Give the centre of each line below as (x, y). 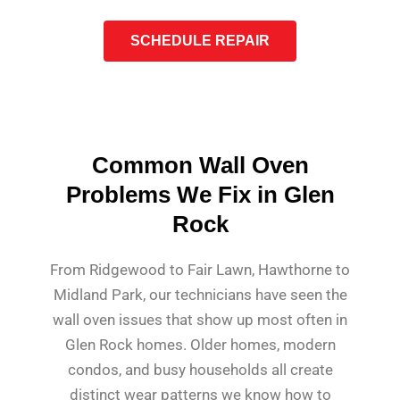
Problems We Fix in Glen (200, 194)
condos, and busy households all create (200, 369)
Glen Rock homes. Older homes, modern (200, 344)
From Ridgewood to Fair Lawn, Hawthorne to (200, 269)
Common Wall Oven (200, 165)
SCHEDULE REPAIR (200, 40)
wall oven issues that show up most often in (200, 319)
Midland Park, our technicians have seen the (200, 294)
